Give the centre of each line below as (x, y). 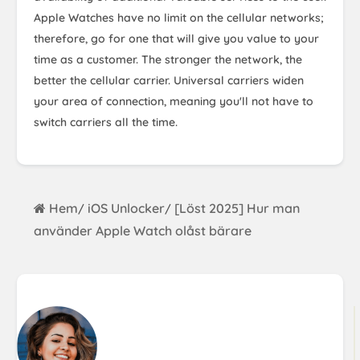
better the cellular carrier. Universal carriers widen (169, 80)
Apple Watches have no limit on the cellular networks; (179, 17)
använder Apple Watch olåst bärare (143, 230)
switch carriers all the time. (106, 122)
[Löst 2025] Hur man (237, 208)
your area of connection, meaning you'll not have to (174, 101)
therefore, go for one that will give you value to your (176, 38)
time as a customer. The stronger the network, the (168, 59)
